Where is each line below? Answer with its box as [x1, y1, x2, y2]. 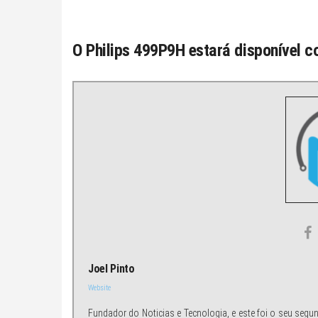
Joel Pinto [88, 261, 135, 275]
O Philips [72, 40, 134, 60]
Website [88, 283, 111, 292]
